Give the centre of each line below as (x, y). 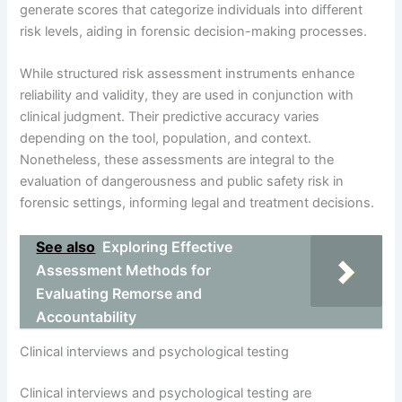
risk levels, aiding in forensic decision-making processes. (194, 31)
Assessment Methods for (124, 270)
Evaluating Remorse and (119, 293)
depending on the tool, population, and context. (166, 139)
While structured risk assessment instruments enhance (188, 74)
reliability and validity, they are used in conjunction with (187, 96)
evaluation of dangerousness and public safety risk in (182, 182)
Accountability (87, 316)
